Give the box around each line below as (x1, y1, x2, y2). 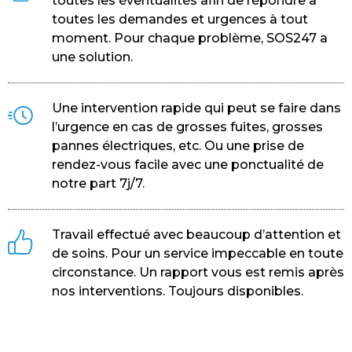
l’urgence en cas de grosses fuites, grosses (52, 119, 323, 135)
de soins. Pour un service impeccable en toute (52, 246, 343, 262)
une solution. (52, 49, 133, 65)
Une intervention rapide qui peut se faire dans (52, 101, 341, 116)
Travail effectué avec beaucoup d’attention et (52, 227, 341, 243)
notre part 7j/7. (52, 176, 145, 192)
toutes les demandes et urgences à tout (52, 12, 308, 27)
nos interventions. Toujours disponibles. (52, 284, 303, 299)
